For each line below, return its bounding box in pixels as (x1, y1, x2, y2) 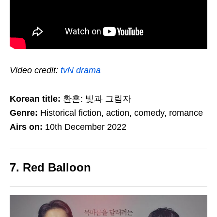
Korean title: (10, 93, 61, 104)
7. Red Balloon (10, 160, 91, 174)
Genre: (10, 108, 40, 118)
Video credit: (10, 65, 61, 75)
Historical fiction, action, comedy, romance (40, 108, 203, 118)
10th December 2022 (43, 122, 126, 132)
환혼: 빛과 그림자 (61, 93, 131, 104)
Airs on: (10, 122, 43, 132)
